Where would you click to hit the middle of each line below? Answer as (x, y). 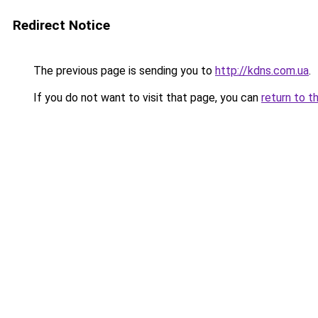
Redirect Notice (61, 25)
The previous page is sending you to (123, 71)
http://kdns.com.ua (262, 71)
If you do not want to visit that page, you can (146, 98)
